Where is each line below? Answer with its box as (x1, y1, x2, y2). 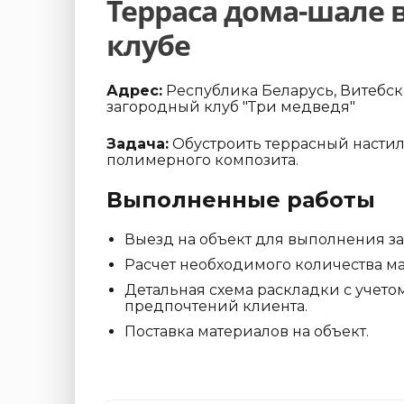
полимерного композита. (106, 151, 298, 170)
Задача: (106, 135, 169, 153)
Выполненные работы (106, 186, 375, 213)
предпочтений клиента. (124, 297, 308, 315)
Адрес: (106, 82, 162, 100)
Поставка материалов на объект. (124, 322, 369, 340)
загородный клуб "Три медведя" (106, 98, 355, 116)
